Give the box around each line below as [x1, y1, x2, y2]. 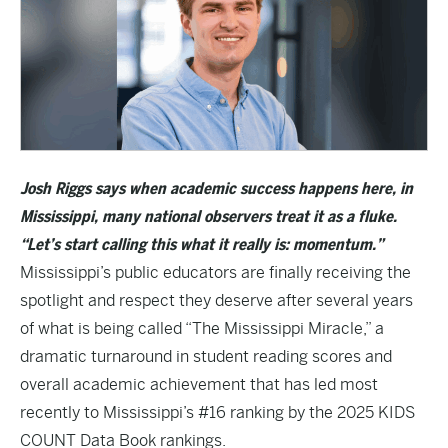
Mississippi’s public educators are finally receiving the [20, 263, 411, 282]
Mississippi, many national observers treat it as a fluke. [20, 207, 397, 226]
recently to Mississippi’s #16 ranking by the [20, 403, 337, 422]
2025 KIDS [337, 403, 415, 422]
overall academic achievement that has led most [20, 375, 378, 394]
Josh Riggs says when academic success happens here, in [20, 179, 413, 198]
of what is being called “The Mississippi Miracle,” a [20, 319, 384, 338]
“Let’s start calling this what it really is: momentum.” [20, 235, 383, 254]
